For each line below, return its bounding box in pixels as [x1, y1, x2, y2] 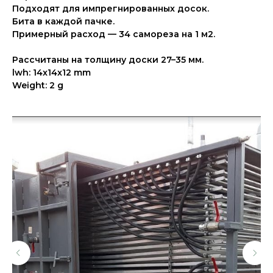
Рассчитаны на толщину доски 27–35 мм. [12, 54, 204, 65]
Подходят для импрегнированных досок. [12, 3, 209, 14]
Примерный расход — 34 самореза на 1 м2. [12, 29, 215, 40]
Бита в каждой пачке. [12, 16, 115, 27]
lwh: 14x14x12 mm [12, 67, 91, 78]
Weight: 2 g [12, 80, 63, 91]
